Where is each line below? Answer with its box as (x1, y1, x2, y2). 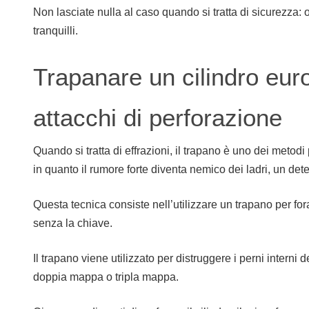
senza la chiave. (33, 217, 112, 229)
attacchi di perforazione (33, 103, 282, 131)
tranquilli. (33, 24, 78, 37)
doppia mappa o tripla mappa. (33, 270, 179, 283)
